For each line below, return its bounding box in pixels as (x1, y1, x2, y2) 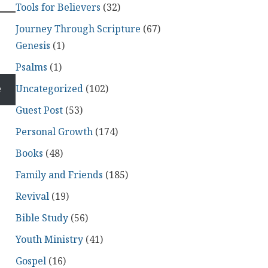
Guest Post (15, 105, 63, 117)
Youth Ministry (15, 234, 83, 246)
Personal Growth (15, 126, 93, 138)
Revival (15, 191, 49, 203)
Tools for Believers (15, 2, 100, 14)
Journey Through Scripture (15, 23, 141, 35)
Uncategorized (15, 83, 83, 95)
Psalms (15, 62, 47, 74)
